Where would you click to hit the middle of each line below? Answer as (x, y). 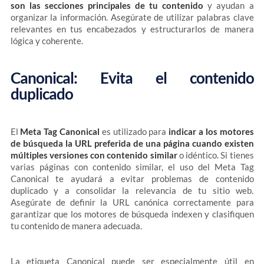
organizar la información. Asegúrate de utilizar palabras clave (132, 17)
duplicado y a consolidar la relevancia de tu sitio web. (132, 190)
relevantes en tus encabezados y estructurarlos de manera (132, 29)
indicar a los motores (211, 131)
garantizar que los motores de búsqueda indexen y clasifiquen (132, 214)
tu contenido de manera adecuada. (76, 226)
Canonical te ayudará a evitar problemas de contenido (132, 179)
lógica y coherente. (47, 41)
